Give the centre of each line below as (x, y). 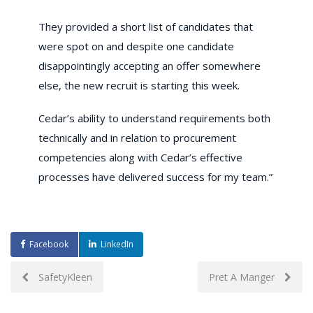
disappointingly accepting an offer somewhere (150, 65)
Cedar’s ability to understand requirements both (154, 118)
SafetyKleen (64, 277)
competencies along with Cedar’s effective (140, 157)
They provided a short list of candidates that (146, 26)
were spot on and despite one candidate (136, 46)
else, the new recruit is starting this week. (139, 85)
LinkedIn (117, 244)
